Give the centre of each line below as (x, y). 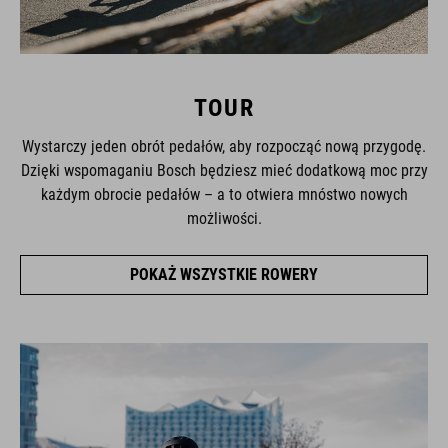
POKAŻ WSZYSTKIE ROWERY (224, 274)
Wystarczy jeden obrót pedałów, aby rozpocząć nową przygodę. (224, 146)
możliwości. (224, 218)
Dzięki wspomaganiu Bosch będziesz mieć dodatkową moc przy (224, 170)
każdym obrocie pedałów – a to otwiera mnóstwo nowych (224, 194)
